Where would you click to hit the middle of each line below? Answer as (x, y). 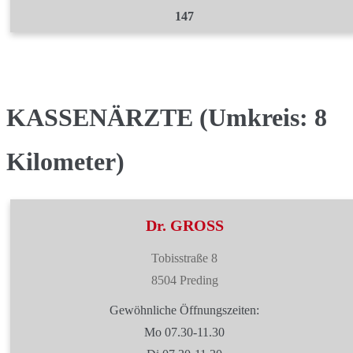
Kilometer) (65, 162)
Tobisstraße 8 (184, 258)
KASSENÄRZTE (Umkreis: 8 (167, 117)
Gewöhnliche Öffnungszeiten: (184, 310)
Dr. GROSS (184, 225)
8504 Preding (184, 280)
